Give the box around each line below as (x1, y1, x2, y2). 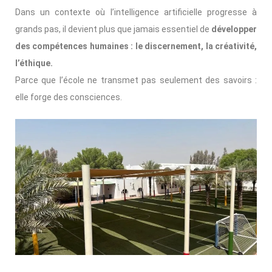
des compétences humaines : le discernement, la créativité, (15, 41, 257, 52)
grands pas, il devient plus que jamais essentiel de (15, 24, 211, 35)
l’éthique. (15, 58, 53, 69)
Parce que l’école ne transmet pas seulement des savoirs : (15, 75, 257, 86)
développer (211, 24, 257, 35)
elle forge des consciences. (15, 92, 122, 103)
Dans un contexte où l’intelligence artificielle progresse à (15, 7, 257, 18)
